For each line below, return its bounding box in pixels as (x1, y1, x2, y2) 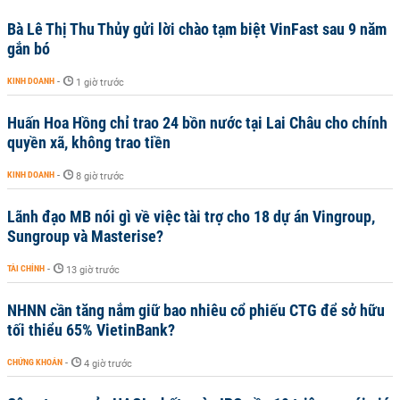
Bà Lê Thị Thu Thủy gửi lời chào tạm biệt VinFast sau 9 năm (7, 20, 387, 38)
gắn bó (7, 39, 50, 58)
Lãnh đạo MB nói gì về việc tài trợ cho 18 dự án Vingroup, (7, 207, 375, 226)
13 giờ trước (66, 264, 120, 276)
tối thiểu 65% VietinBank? (7, 321, 175, 339)
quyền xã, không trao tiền (7, 133, 171, 152)
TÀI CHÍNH (7, 263, 45, 273)
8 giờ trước (76, 171, 124, 182)
